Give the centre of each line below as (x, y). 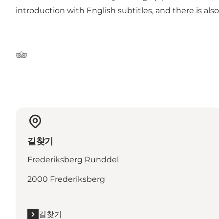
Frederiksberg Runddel (73, 159)
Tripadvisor (36, 60)
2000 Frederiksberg (66, 179)
